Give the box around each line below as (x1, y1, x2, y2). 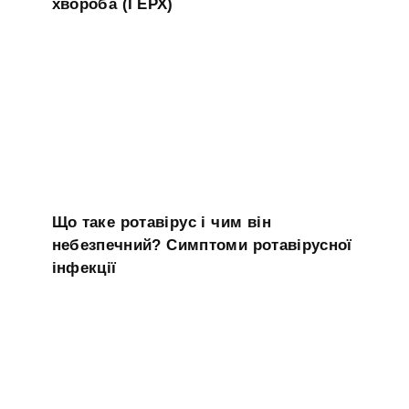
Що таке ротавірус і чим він (51, 213, 271, 231)
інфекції (51, 258, 117, 277)
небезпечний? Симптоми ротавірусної (51, 236, 352, 254)
